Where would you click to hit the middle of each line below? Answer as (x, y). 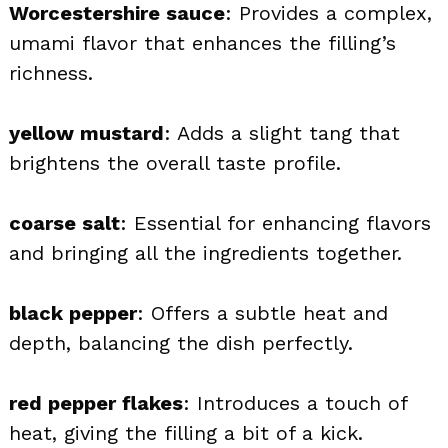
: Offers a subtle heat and (262, 312)
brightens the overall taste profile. (175, 162)
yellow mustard (86, 132)
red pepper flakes (96, 402)
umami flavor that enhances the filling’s (202, 42)
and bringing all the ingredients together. (205, 252)
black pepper (73, 312)
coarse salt (64, 222)
